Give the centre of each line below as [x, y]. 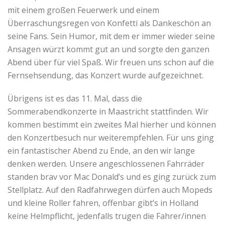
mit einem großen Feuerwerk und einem [83, 10]
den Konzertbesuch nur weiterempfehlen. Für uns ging [111, 137]
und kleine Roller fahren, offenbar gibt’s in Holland [103, 203]
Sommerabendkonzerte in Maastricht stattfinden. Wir [108, 111]
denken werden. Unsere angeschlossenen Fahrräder [106, 163]
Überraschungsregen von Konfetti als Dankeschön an [109, 23]
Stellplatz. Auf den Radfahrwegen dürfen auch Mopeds [110, 190]
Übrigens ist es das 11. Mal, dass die [75, 98]
